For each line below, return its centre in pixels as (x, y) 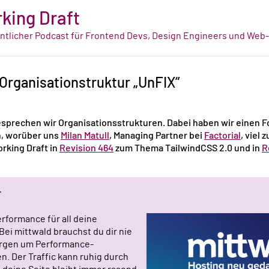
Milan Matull (85, 136)
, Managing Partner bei (157, 136)
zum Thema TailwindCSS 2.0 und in (188, 149)
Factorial (222, 136)
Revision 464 (86, 149)
